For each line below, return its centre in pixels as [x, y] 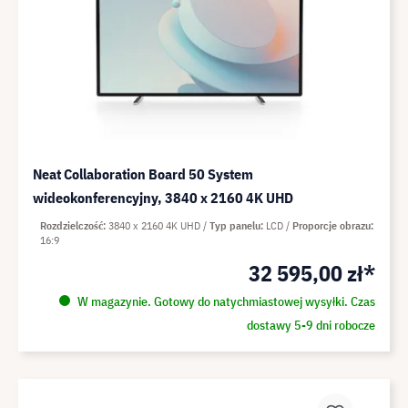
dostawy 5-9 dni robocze [311, 325]
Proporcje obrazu [331, 225]
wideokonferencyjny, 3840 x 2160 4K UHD [163, 197]
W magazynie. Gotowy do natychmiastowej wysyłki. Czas [224, 301]
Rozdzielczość [71, 225]
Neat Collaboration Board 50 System [143, 173]
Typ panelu [235, 225]
